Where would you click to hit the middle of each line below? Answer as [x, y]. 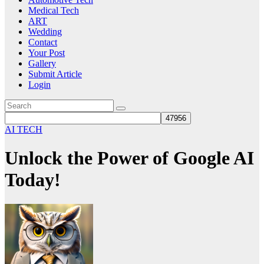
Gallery [42, 63]
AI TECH [24, 129]
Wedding [45, 32]
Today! [33, 180]
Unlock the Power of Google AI [129, 158]
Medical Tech [54, 10]
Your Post [47, 53]
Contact [43, 42]
